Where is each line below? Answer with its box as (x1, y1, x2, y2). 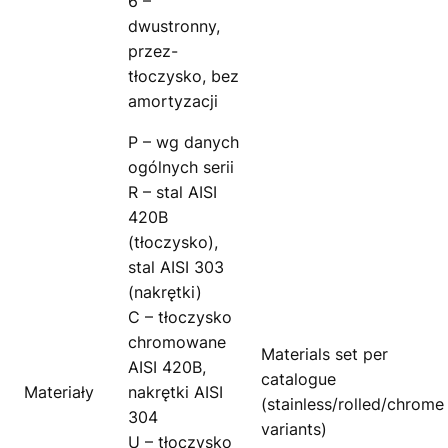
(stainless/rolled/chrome (261, 394, 444, 415)
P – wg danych (128, 132, 239, 153)
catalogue (261, 369, 336, 390)
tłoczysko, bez (128, 66, 239, 87)
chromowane (128, 332, 226, 353)
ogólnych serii (128, 157, 234, 178)
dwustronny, (128, 16, 220, 37)
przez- (128, 41, 178, 62)
